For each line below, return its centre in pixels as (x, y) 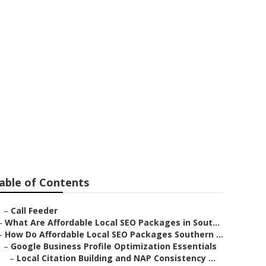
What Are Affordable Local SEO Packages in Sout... (112, 222)
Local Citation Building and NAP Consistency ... (116, 258)
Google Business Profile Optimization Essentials (114, 246)
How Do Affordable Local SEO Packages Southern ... (114, 234)
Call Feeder (34, 210)
